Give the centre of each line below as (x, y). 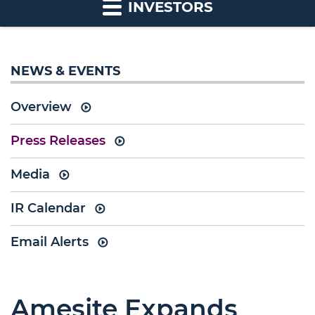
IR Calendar (48, 208)
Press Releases (58, 141)
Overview (41, 107)
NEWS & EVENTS (65, 71)
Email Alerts (50, 242)
